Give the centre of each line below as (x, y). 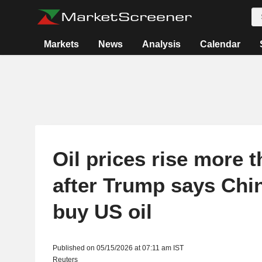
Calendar (220, 44)
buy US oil (102, 211)
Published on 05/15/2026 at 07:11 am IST (118, 248)
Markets (62, 44)
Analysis (162, 44)
